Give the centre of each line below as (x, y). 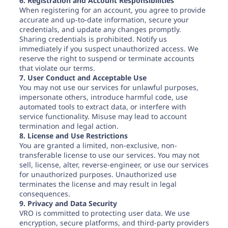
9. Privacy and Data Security (68, 203)
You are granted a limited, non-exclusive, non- (98, 145)
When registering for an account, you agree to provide (112, 10)
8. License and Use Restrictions (73, 136)
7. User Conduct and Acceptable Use (83, 78)
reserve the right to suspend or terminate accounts (107, 58)
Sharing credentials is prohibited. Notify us (93, 39)
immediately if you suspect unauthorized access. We (109, 49)
